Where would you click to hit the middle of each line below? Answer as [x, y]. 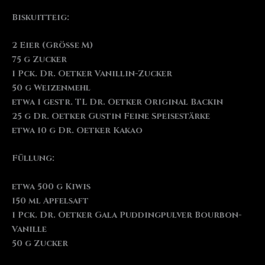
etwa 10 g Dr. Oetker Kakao [77, 131]
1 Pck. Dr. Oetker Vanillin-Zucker [92, 74]
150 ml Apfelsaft [50, 201]
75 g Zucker [39, 60]
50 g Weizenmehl [51, 88]
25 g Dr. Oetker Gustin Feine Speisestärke [111, 117]
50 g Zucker [40, 243]
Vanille [29, 229]
